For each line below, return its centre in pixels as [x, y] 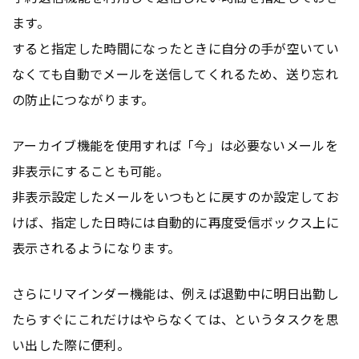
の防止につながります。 [83, 99]
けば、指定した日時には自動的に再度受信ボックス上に [176, 222]
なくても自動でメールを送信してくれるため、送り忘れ [175, 73]
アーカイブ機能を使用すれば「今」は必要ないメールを [175, 145]
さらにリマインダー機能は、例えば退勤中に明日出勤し [176, 293]
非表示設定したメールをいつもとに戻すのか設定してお [175, 196]
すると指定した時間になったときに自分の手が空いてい [176, 48]
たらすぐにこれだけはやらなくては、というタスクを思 [176, 319]
